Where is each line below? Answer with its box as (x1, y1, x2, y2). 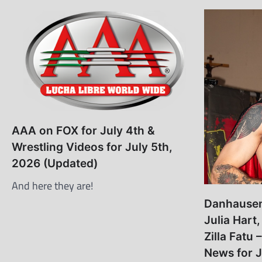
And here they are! (12, 177, 93, 194)
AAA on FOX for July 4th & (12, 123, 155, 137)
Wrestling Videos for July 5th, (12, 140, 173, 154)
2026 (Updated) (12, 156, 98, 170)
